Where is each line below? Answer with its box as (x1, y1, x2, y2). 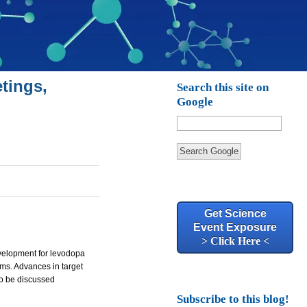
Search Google (180, 146, 239, 156)
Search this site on (177, 81, 269, 94)
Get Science (204, 208, 267, 219)
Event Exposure (193, 221, 278, 233)
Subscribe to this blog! (177, 293, 290, 306)
